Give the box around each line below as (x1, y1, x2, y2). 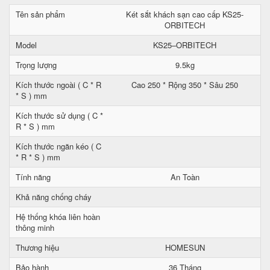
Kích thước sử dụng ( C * (16, 110, 103, 121)
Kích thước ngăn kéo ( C (16, 140, 101, 152)
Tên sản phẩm (16, 8, 65, 20)
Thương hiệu (16, 242, 59, 253)
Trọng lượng (16, 59, 57, 71)
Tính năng (16, 171, 51, 183)
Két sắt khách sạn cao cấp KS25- (126, 8, 243, 20)
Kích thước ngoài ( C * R (16, 79, 101, 90)
